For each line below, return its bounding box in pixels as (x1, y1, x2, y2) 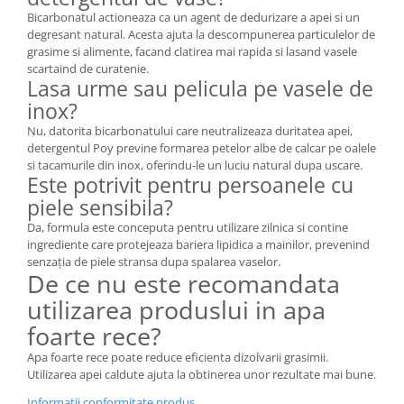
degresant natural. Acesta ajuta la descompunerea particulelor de (27, 26, 375, 43)
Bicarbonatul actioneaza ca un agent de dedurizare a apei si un (27, 9, 360, 26)
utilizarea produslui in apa (27, 293, 326, 327)
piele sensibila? (27, 193, 173, 223)
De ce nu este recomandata (27, 267, 340, 301)
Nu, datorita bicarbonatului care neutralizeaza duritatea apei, (27, 123, 353, 140)
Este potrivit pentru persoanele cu (27, 170, 353, 200)
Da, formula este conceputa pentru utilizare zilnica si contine (27, 219, 348, 236)
